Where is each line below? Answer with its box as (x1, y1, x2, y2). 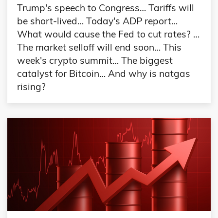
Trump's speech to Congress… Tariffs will (17, 1, 194, 14)
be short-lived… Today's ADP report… (17, 15, 178, 27)
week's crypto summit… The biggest (17, 54, 173, 66)
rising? (17, 80, 46, 92)
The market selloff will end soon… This (17, 41, 182, 53)
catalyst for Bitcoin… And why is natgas (17, 67, 190, 79)
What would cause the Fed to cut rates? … (17, 28, 200, 40)
